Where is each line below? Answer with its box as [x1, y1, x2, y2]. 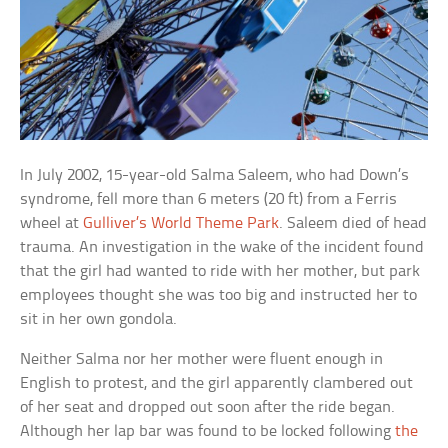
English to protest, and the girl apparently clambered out [20, 375, 414, 393]
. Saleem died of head [279, 215, 428, 233]
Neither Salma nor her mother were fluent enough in [20, 351, 384, 369]
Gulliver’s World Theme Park [83, 215, 280, 233]
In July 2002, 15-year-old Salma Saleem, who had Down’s [20, 167, 410, 185]
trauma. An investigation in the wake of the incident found [20, 239, 425, 257]
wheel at [20, 215, 84, 233]
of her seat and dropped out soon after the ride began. [20, 399, 396, 417]
